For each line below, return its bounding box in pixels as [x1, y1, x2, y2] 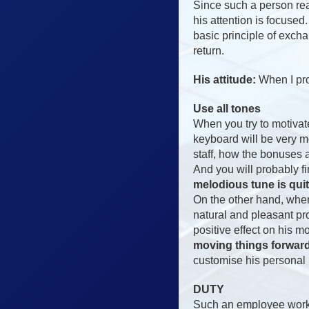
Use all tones [193, 102, 261, 114]
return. [193, 44, 224, 57]
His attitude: [193, 73, 256, 86]
